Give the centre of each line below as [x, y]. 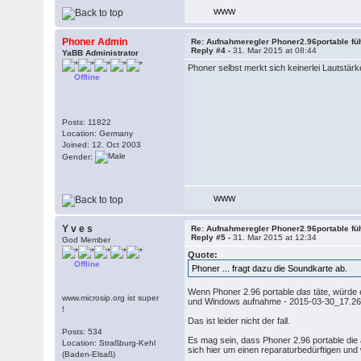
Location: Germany [98, 133]
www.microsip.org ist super [111, 298]
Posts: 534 [83, 332]
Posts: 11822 [87, 122]
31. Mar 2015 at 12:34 [275, 237]
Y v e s [78, 229]
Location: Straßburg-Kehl [109, 343]
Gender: [79, 156]
